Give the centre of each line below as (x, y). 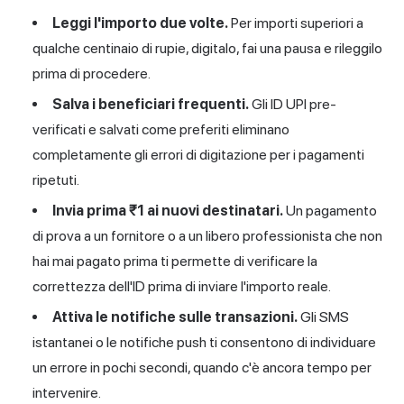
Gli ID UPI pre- (293, 104)
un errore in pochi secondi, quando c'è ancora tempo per (202, 367)
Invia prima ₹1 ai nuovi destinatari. (168, 210)
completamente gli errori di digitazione (151, 154)
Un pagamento (330, 210)
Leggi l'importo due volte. (140, 23)
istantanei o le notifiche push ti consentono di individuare (204, 342)
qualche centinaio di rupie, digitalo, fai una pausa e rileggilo (207, 48)
